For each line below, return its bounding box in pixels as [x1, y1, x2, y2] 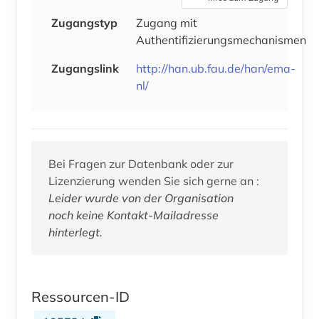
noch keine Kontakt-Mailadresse [48, 207, 219, 222]
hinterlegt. [48, 224, 103, 239]
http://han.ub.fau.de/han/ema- [136, 61, 296, 75]
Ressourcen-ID [31, 287, 130, 305]
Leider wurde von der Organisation [48, 190, 234, 205]
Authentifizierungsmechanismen [136, 32, 306, 47]
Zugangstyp [51, 15, 117, 30]
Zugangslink [51, 61, 119, 75]
